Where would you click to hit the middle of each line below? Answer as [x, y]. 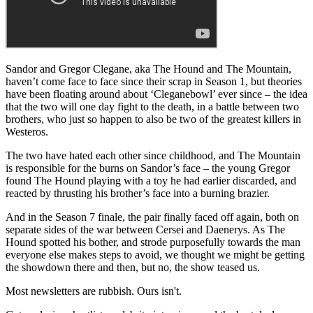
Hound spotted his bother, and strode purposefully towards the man [153, 242]
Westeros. [27, 131]
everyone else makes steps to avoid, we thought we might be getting [155, 254]
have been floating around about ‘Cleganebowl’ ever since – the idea [156, 94]
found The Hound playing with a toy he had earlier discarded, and [151, 180]
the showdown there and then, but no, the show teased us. [133, 267]
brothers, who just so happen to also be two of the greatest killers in [153, 119]
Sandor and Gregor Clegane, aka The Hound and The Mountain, [148, 68]
